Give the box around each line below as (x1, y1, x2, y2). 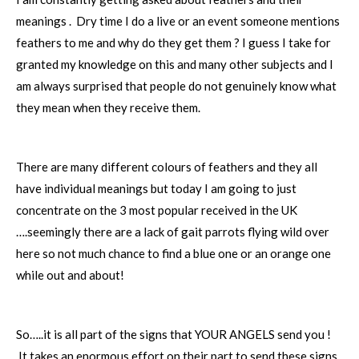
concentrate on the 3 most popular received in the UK (16, 203, 297, 217)
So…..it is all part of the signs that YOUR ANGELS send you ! (16, 327, 331, 341)
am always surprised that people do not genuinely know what (16, 79, 337, 93)
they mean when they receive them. (16, 100, 200, 115)
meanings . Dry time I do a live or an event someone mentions (16, 14, 340, 28)
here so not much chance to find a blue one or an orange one (16, 246, 331, 260)
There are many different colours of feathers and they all (16, 159, 317, 174)
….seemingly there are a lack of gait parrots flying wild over (16, 224, 329, 239)
